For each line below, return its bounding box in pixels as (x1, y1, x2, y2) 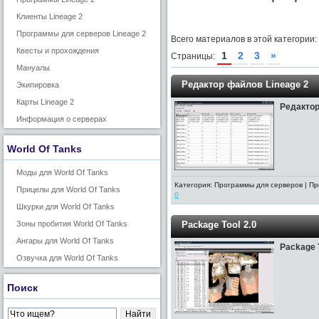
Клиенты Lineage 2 (16, 12, 83, 21)
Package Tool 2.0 (182, 219, 256, 230)
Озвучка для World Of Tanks (16, 253, 118, 262)
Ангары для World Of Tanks (16, 236, 114, 245)
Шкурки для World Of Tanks (16, 202, 115, 211)
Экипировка (16, 80, 59, 89)
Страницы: (171, 51, 217, 61)
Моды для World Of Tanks (16, 168, 108, 177)
